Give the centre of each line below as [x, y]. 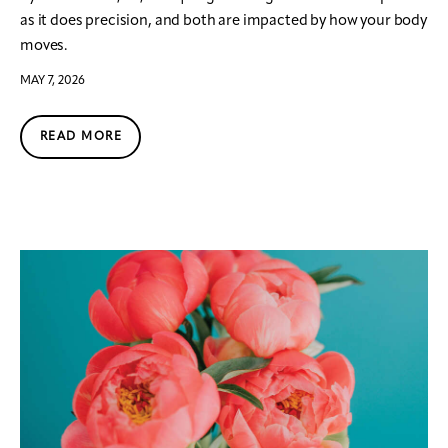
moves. [44, 46]
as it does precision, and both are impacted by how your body [224, 21]
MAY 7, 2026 [52, 80]
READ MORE [81, 136]
